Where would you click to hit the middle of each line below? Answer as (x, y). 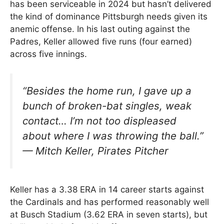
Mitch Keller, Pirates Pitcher (102, 150)
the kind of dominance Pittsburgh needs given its (109, 16)
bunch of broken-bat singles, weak (107, 105)
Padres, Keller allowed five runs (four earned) (101, 41)
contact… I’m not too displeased (99, 120)
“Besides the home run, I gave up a (107, 90)
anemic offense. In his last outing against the (100, 29)
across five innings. (48, 54)
